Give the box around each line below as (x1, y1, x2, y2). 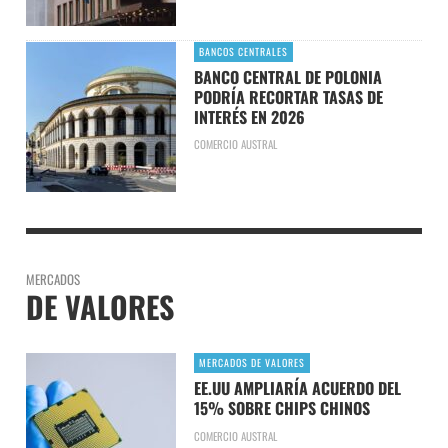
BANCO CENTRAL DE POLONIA (193, 64, 382, 89)
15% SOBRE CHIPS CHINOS (193, 395, 370, 420)
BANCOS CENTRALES (198, 43, 288, 59)
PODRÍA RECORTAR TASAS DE (193, 84, 383, 109)
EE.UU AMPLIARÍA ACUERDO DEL (193, 375, 401, 400)
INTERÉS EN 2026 (193, 104, 305, 129)
